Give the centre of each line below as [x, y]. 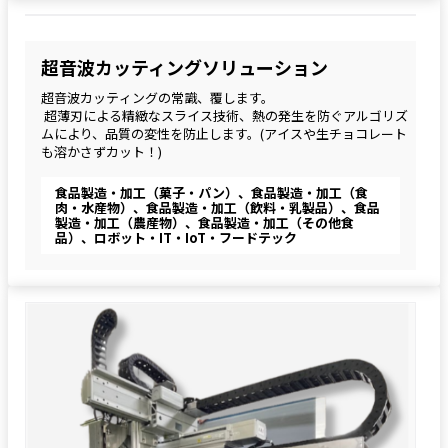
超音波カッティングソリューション [184, 66]
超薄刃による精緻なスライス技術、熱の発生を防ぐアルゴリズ [224, 115]
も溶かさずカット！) [101, 151]
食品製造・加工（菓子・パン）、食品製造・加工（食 [211, 192]
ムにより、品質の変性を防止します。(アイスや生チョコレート [224, 133]
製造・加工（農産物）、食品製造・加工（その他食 [204, 222]
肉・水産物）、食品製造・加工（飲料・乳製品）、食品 [217, 207]
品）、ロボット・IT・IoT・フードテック [176, 237]
